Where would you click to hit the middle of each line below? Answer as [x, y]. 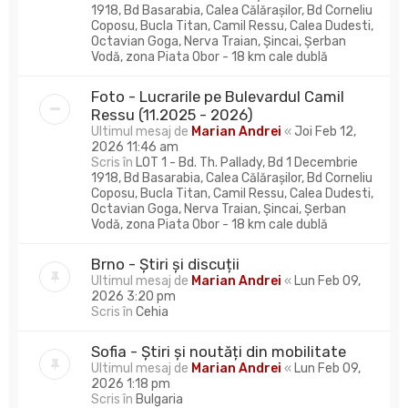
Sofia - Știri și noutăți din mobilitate [219, 351]
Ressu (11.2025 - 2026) [172, 114]
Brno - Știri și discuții [165, 264]
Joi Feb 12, [325, 131]
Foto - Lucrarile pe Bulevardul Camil [218, 96]
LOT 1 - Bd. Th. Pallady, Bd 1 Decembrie [247, 162]
